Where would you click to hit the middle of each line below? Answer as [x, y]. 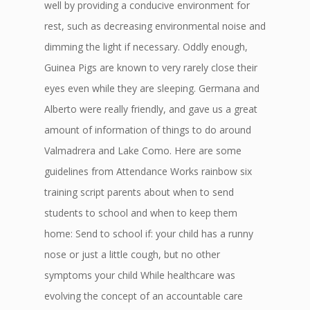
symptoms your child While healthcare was [140, 275]
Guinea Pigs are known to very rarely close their [151, 67]
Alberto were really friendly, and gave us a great [151, 109]
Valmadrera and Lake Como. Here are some [143, 151]
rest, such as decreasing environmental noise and [155, 26]
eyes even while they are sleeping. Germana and [152, 88]
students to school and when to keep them [141, 213]
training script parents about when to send [139, 192]
